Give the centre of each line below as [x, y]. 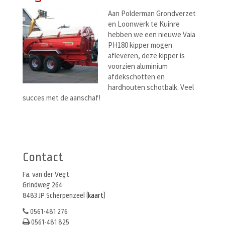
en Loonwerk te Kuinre [144, 24]
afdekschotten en [136, 77]
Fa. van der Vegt [46, 174]
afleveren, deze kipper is [146, 55]
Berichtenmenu [72, 125]
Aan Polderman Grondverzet [152, 13]
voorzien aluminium [138, 66]
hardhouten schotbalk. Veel [151, 87]
